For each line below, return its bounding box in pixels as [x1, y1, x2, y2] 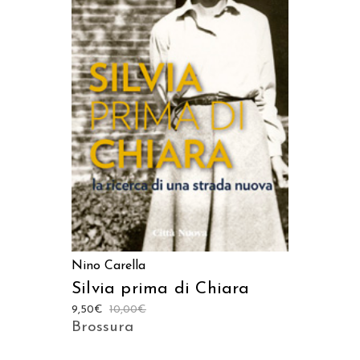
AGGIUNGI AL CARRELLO [122, 79, 238, 89]
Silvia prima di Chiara [72, 280, 250, 297]
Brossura [72, 319, 133, 335]
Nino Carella [72, 259, 145, 272]
